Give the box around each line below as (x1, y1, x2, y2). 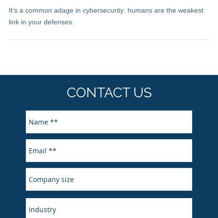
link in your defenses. (9, 18, 74, 26)
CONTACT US (66, 84, 152, 101)
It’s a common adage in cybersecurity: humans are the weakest (9, 6, 203, 14)
